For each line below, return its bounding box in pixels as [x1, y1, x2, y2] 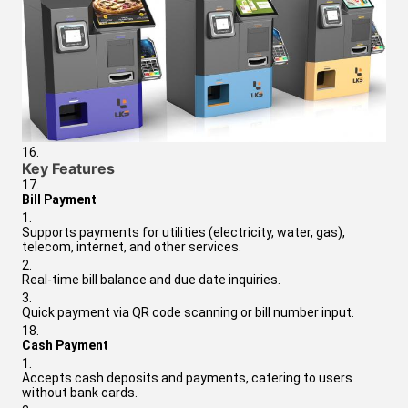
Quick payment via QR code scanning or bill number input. [22, 304, 354, 320]
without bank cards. [22, 384, 138, 400]
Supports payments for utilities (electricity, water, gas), [22, 224, 345, 240]
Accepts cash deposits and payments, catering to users [22, 370, 352, 385]
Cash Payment [22, 337, 108, 352]
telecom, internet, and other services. [22, 239, 241, 254]
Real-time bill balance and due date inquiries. [22, 271, 280, 287]
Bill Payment [22, 191, 97, 207]
